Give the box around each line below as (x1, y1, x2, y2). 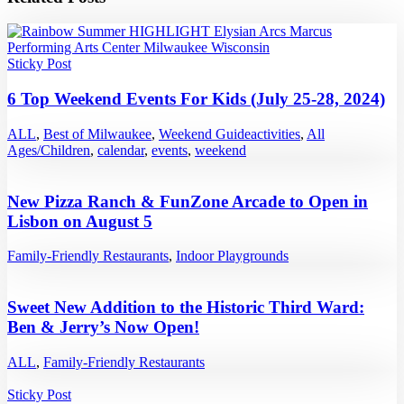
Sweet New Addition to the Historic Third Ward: (7, 297, 364, 317)
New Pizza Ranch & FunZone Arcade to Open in (7, 191, 368, 211)
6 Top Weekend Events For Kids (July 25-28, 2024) (7, 89, 385, 109)
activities (251, 125, 300, 142)
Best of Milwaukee (43, 125, 151, 142)
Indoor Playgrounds (176, 248, 289, 264)
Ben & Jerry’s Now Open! (7, 317, 199, 336)
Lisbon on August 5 (7, 211, 152, 231)
